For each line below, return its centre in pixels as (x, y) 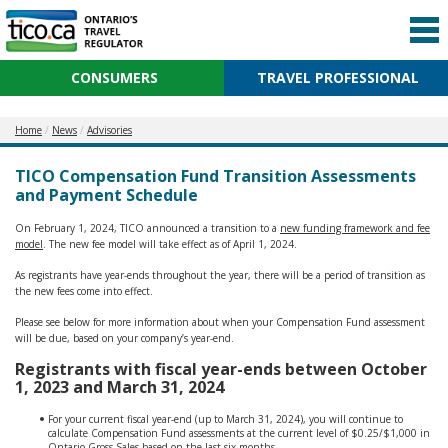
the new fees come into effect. (84, 291)
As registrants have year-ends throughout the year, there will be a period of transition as (220, 275)
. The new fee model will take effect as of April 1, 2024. (170, 244)
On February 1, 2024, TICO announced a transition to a (147, 228)
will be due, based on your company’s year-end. (127, 338)
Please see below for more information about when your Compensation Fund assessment (220, 322)
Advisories (109, 130)
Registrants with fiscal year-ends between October (221, 369)
